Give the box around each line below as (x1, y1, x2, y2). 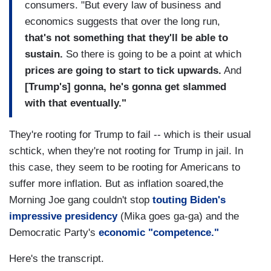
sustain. (25, 48, 63, 60)
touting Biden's (149, 194, 226, 206)
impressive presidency (9, 211, 117, 223)
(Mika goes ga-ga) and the (117, 211, 239, 223)
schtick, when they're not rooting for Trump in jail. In (9, 145, 243, 157)
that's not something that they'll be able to (25, 31, 228, 44)
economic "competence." (99, 227, 219, 239)
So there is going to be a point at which (63, 48, 241, 60)
